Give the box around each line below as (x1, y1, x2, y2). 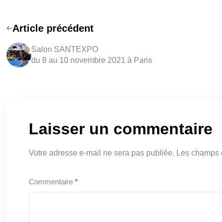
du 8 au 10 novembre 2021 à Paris (31, 56, 152, 65)
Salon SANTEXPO (31, 45, 98, 54)
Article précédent (12, 23, 94, 34)
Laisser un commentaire (28, 120, 213, 138)
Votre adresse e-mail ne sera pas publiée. (28, 149, 174, 158)
